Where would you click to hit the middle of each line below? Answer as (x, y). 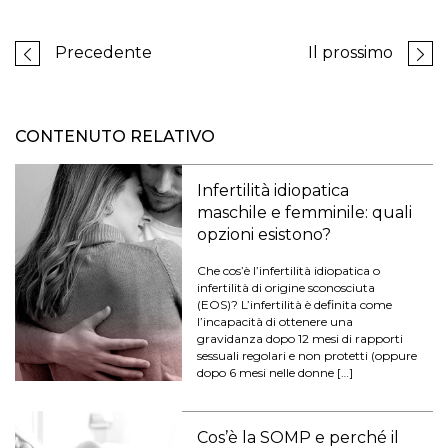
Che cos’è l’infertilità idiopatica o (289, 270)
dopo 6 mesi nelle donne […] (275, 372)
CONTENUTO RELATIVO (115, 136)
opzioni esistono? (264, 234)
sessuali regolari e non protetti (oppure (307, 355)
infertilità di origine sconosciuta (286, 287)
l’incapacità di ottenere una (275, 321)
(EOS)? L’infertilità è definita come (295, 304)
